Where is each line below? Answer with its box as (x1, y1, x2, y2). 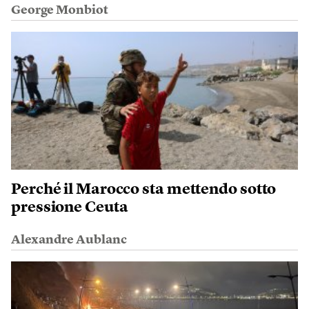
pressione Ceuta (11, 200, 128, 216)
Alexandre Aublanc (11, 234, 127, 247)
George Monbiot (11, 4, 108, 17)
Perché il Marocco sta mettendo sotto (11, 182, 277, 198)
